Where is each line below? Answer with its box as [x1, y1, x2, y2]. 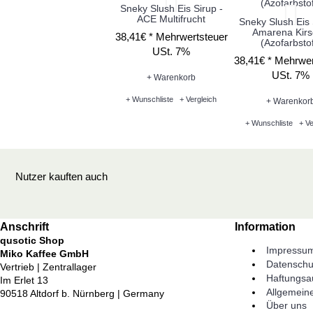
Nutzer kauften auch [15, 170, 108, 183]
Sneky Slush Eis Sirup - [119, 3, 223, 14]
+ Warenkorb [147, 73, 196, 82]
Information [235, 220, 296, 233]
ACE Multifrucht [137, 13, 205, 24]
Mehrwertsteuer [155, 31, 228, 43]
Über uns [266, 300, 307, 312]
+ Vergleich [180, 95, 217, 104]
